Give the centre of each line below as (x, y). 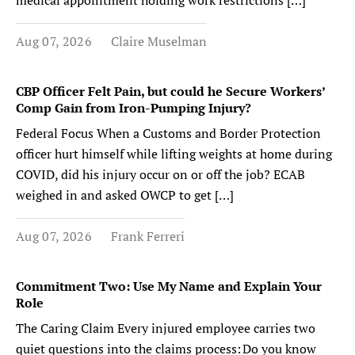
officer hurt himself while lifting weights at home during (174, 154)
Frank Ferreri (147, 236)
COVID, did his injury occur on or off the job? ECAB (160, 174)
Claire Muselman (158, 41)
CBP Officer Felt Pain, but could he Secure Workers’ (170, 91)
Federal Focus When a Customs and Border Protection (168, 133)
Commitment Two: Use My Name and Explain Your (169, 286)
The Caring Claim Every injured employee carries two (166, 328)
